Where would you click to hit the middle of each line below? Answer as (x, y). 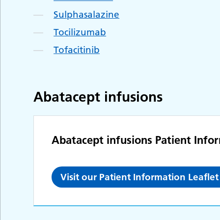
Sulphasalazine (87, 14)
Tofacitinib (77, 50)
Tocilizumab (80, 32)
